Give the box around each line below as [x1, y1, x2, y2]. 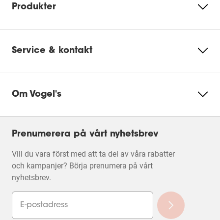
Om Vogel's [12, 90, 61, 99]
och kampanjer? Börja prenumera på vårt [12, 161, 153, 170]
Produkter [12, 3, 56, 12]
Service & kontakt [12, 47, 92, 55]
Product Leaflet [24, 18, 76, 27]
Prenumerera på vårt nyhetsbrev [12, 130, 159, 139]
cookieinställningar [63, 31, 137, 39]
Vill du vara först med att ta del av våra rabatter [12, 149, 175, 159]
